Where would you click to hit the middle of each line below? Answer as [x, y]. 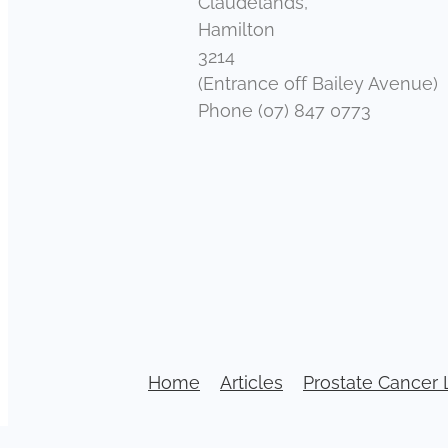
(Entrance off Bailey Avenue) [318, 81]
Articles [251, 380]
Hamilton [236, 27]
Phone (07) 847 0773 [284, 108]
